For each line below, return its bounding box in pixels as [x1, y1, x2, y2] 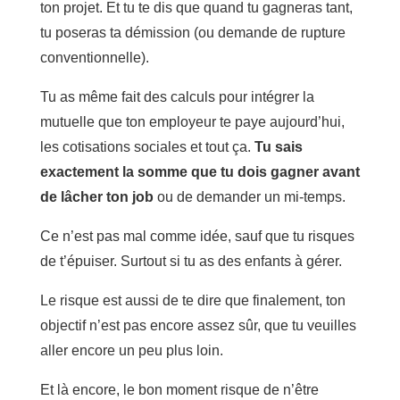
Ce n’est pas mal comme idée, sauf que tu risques [39, 228, 354, 244]
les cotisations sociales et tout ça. [39, 138, 254, 154]
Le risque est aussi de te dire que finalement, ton [39, 292, 346, 308]
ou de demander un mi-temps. [153, 188, 346, 204]
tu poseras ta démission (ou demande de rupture [39, 24, 346, 40]
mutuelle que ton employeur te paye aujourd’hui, [39, 113, 345, 129]
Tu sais [254, 138, 303, 154]
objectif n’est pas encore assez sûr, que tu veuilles [39, 317, 356, 333]
